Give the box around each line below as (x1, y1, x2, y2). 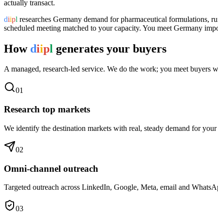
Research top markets (4, 104, 90, 115)
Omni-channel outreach (4, 163, 98, 174)
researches (18, 15, 53, 23)
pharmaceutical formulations (121, 15, 207, 23)
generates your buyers (53, 42, 166, 55)
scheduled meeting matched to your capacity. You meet (4, 23, 174, 32)
